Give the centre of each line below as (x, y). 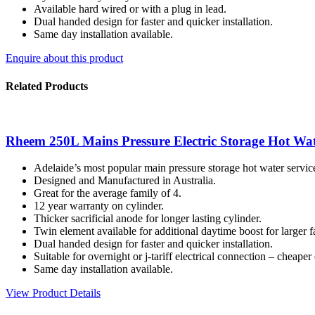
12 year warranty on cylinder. (99, 206)
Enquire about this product (64, 58)
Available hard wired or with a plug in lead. (130, 9)
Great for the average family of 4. (108, 193)
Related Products (47, 86)
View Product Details (53, 293)
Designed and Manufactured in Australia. (125, 181)
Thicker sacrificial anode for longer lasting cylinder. (148, 219)
